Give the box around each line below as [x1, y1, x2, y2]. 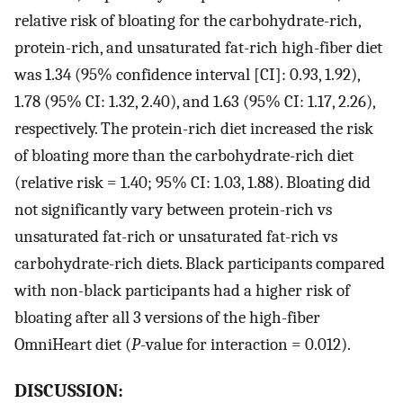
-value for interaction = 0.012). [140, 334, 351, 354]
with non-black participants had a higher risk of [14, 280, 350, 300]
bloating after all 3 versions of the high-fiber [14, 307, 320, 327]
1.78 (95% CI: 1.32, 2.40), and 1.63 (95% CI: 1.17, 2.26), [14, 91, 375, 112]
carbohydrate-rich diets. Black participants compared [14, 253, 385, 273]
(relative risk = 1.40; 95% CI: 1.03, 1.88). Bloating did [14, 172, 371, 193]
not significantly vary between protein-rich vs [14, 199, 332, 219]
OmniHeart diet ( [14, 334, 131, 354]
